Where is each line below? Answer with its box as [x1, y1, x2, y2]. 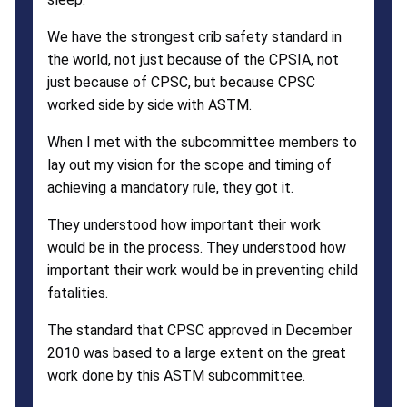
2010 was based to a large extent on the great [47, 343, 346, 362]
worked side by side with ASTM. [47, 95, 252, 114]
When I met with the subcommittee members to [47, 133, 357, 151]
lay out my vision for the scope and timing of [47, 155, 332, 174]
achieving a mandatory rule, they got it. [47, 178, 293, 196]
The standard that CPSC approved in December [47, 321, 352, 339]
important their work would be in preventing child [47, 261, 358, 279]
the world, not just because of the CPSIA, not [47, 50, 339, 68]
